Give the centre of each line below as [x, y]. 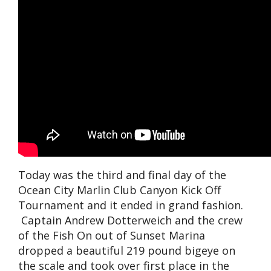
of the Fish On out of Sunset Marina [112, 236]
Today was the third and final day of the [122, 175]
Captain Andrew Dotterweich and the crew [130, 220]
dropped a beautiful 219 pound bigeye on [127, 251]
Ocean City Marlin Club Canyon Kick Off [119, 190]
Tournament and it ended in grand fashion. [131, 205]
